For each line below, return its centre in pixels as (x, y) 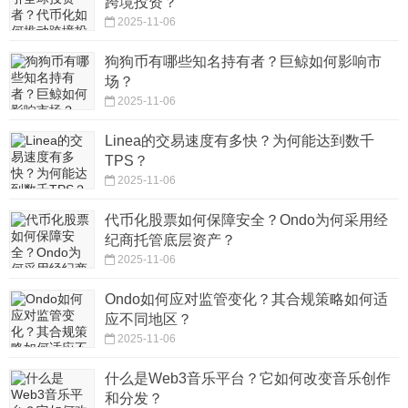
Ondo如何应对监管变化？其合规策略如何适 (246, 300)
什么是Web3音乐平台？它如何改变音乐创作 (248, 379)
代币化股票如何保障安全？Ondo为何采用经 (246, 220)
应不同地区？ (148, 320)
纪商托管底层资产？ (170, 240)
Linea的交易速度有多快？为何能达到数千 (240, 141)
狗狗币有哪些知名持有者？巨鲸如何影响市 (243, 62)
